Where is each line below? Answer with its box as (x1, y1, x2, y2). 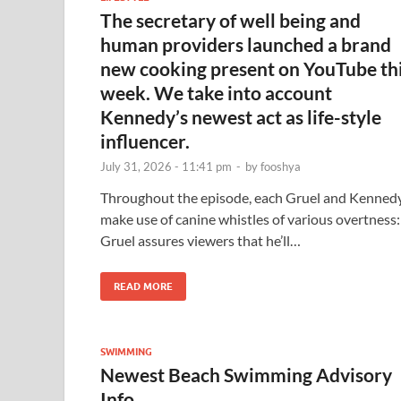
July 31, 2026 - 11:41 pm (100, 158, 232, 174)
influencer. (100, 129, 190, 152)
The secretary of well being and (100, 8, 361, 31)
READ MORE (114, 279, 173, 293)
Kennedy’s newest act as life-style (100, 105, 381, 128)
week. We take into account (100, 81, 332, 104)
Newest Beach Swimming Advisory (100, 363, 392, 386)
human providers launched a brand (100, 32, 391, 55)
